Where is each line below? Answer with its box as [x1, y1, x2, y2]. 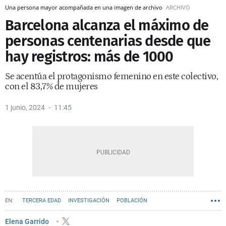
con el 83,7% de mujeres [5, 81, 98, 92]
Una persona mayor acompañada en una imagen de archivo [5, 4, 164, 11]
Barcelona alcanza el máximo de [5, 17, 209, 34]
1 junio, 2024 [5, 103, 45, 111]
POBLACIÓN [117, 197, 147, 204]
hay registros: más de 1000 [5, 48, 174, 66]
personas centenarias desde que [5, 32, 211, 50]
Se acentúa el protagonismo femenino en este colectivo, [5, 71, 218, 82]
